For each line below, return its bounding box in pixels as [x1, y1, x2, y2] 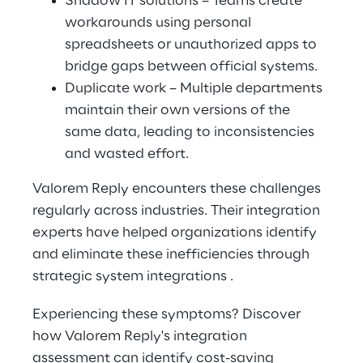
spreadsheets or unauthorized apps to [65, 37, 320, 52]
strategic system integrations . [32, 269, 233, 284]
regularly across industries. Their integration [32, 203, 323, 218]
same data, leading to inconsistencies [65, 125, 318, 139]
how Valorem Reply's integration [32, 329, 250, 344]
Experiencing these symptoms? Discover [32, 307, 304, 322]
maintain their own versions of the [65, 103, 293, 117]
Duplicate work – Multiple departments [65, 81, 326, 96]
